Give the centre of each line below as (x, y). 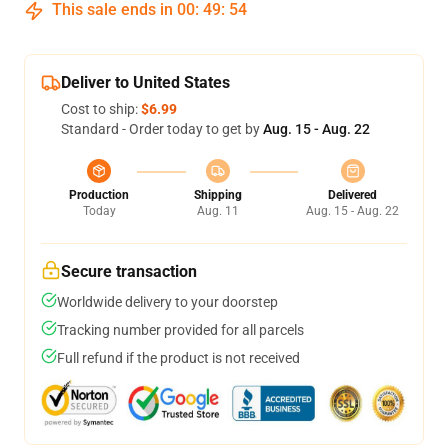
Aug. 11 (217, 211)
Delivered (352, 195)
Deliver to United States (145, 82)
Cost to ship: (101, 109)
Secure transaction (129, 271)
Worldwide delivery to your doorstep (167, 302)
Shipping (217, 195)
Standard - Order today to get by (162, 129)
